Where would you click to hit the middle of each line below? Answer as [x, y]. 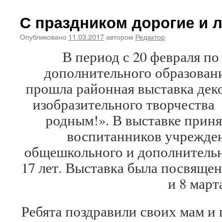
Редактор [150, 36]
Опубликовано [43, 36]
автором [120, 36]
